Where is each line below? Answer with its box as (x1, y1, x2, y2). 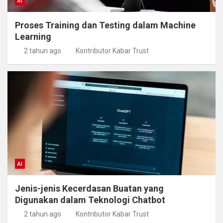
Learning (15, 31, 51, 42)
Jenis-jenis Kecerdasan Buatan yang (15, 183, 164, 194)
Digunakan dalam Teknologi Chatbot (15, 194, 165, 205)
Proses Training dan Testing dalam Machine (15, 19, 196, 30)
